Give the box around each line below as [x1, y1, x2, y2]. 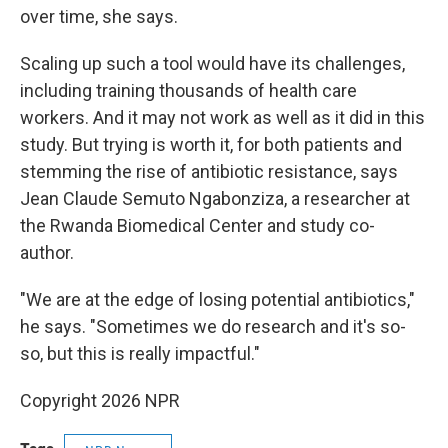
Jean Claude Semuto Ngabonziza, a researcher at [20, 188, 410, 209]
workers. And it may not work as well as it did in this [20, 107, 425, 128]
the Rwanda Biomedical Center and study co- [20, 215, 375, 236]
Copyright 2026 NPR [20, 390, 180, 411]
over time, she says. [20, 6, 178, 27]
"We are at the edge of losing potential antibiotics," [20, 289, 415, 310]
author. [20, 242, 74, 263]
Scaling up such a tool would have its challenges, [20, 53, 405, 74]
